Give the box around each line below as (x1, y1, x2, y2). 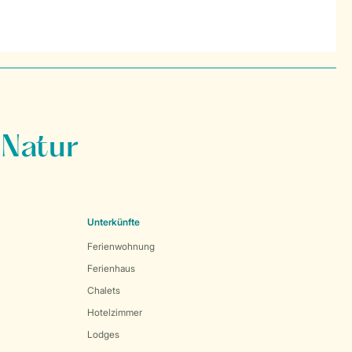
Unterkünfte (87, 216, 140, 228)
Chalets (87, 284, 120, 296)
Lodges (87, 328, 119, 340)
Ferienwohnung (87, 240, 155, 252)
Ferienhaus (87, 262, 135, 274)
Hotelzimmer (87, 306, 142, 318)
